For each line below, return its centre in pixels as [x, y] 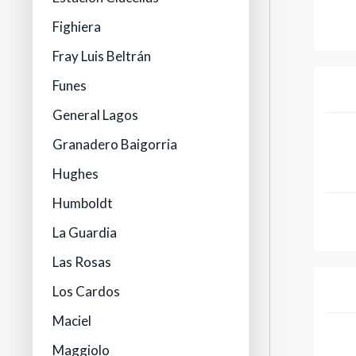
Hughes [76, 174]
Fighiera [77, 27]
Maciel [72, 321]
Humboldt [83, 203]
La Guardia [85, 233]
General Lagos [96, 115]
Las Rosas [82, 262]
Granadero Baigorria [115, 145]
